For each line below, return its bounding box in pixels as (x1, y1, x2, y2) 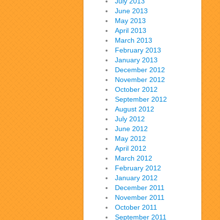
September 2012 (115, 95, 167, 103)
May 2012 (115, 135, 146, 142)
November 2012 (115, 76, 165, 83)
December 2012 (115, 66, 165, 74)
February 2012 (115, 164, 161, 172)
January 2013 (115, 56, 158, 64)
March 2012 (115, 154, 152, 162)
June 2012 (115, 125, 148, 133)
